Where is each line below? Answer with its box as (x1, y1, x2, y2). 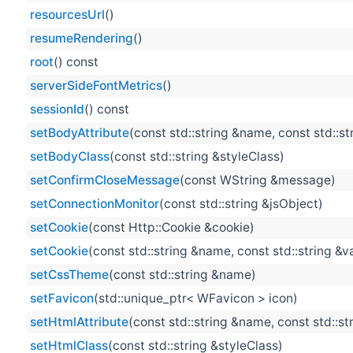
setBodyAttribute (30, 125, 129, 141)
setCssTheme (30, 267, 109, 283)
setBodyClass (30, 149, 110, 165)
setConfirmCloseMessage (30, 173, 180, 188)
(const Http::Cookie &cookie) (88, 220, 255, 236)
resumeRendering (30, 31, 133, 46)
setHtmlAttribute (30, 314, 128, 330)
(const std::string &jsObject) (159, 196, 323, 212)
